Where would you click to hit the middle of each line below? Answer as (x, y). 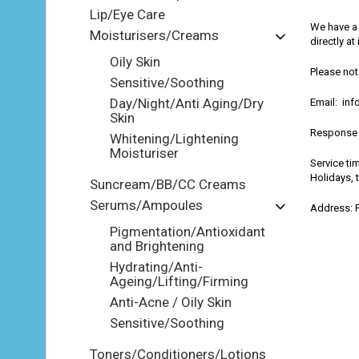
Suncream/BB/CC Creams (168, 184)
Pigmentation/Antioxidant (188, 232)
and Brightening (157, 246)
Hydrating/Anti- (156, 267)
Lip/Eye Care (127, 14)
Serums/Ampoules (146, 205)
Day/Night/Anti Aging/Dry (187, 103)
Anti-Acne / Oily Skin (171, 302)
